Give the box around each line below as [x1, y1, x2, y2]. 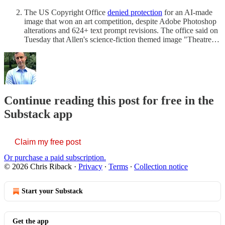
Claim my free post [15, 138, 81, 147]
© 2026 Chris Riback [4, 162, 72, 171]
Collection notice [134, 162, 188, 171]
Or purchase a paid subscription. [4, 153, 106, 162]
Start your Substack [22, 187, 83, 195]
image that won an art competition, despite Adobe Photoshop [24, 17, 216, 26]
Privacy [78, 162, 102, 171]
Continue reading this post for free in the [4, 94, 214, 107]
